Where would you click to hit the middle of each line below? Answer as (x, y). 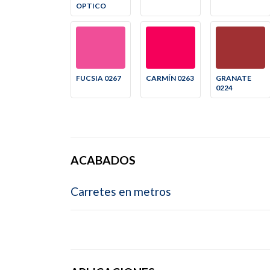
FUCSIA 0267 (99, 78)
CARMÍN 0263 (170, 78)
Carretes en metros (121, 192)
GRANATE (234, 78)
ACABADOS (103, 160)
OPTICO (91, 6)
